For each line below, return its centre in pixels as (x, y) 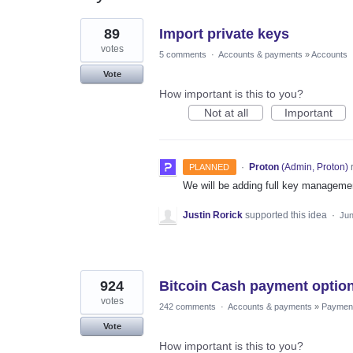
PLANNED (210, 167)
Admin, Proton (314, 167)
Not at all (226, 112)
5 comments (183, 54)
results (97, 34)
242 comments (188, 306)
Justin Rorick (213, 215)
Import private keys (224, 33)
